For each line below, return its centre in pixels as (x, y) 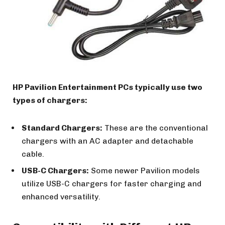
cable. (33, 154)
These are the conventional (155, 128)
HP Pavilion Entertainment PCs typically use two (107, 87)
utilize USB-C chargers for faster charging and (111, 183)
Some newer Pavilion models (144, 170)
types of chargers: (50, 100)
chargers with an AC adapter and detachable (107, 141)
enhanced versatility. (61, 196)
